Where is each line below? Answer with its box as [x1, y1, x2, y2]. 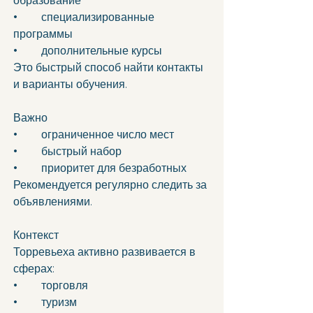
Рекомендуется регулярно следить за [13, 177, 210, 192]
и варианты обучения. [13, 77, 127, 92]
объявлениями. [13, 194, 92, 209]
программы [13, 27, 75, 41]
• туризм [41, 295, 80, 310]
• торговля [41, 278, 91, 293]
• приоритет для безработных [41, 161, 189, 175]
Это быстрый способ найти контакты [13, 60, 206, 75]
